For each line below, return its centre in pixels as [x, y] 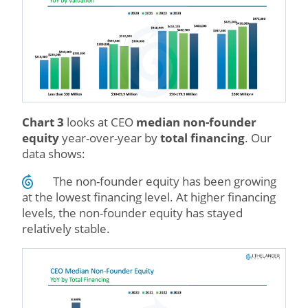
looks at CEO [100, 122]
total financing [202, 137]
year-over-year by [110, 137]
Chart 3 [43, 122]
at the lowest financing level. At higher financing [149, 197]
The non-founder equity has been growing [165, 181]
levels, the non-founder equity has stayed [132, 212]
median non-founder [196, 122]
